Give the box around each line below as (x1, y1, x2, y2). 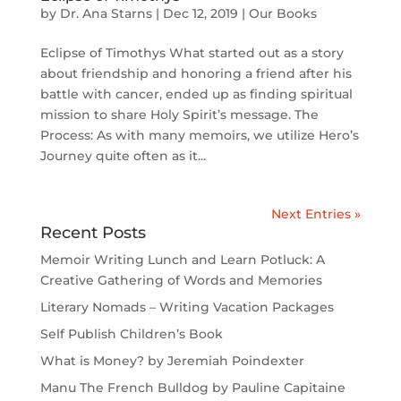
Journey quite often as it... (39, 148, 206, 164)
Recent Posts (39, 223, 146, 243)
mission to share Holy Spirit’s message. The (39, 107, 319, 123)
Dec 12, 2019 (162, 5, 238, 21)
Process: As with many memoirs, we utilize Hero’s (39, 127, 359, 143)
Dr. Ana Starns (59, 5, 152, 21)
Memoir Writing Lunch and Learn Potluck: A (39, 252, 325, 268)
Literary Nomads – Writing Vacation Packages (39, 299, 334, 315)
